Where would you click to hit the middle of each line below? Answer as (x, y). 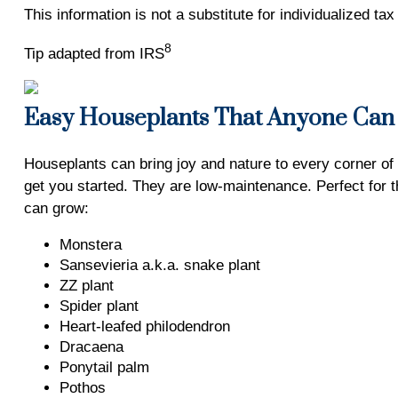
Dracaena (91, 347)
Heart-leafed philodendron (144, 326)
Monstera (90, 245)
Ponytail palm (104, 367)
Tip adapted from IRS (94, 53)
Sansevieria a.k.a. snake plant (159, 265)
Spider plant (99, 306)
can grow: (56, 208)
